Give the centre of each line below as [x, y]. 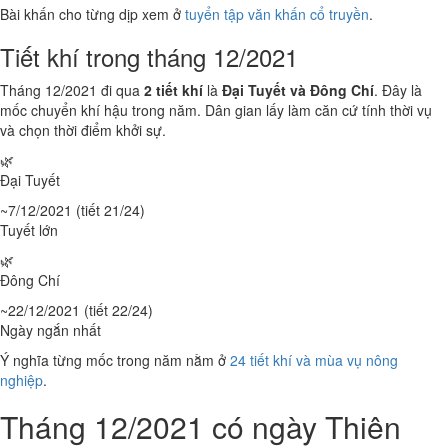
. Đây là [398, 90]
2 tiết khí [173, 90]
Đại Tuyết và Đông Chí [298, 90]
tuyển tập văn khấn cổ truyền [277, 14]
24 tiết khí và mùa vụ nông [314, 360]
